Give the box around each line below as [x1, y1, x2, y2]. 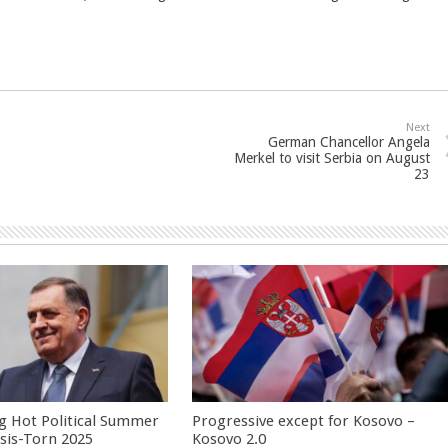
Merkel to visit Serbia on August [234, 150, 430, 166]
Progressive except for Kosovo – [192, 411, 416, 430]
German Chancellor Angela [268, 134, 430, 150]
